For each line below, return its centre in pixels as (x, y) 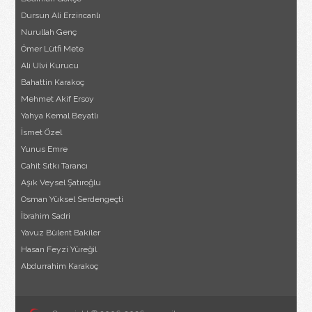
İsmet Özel (42, 132)
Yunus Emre (45, 149)
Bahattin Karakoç (53, 82)
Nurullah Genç (49, 32)
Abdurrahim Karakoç (60, 266)
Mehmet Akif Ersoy (58, 99)
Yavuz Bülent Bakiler (61, 232)
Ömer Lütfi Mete (53, 48)
